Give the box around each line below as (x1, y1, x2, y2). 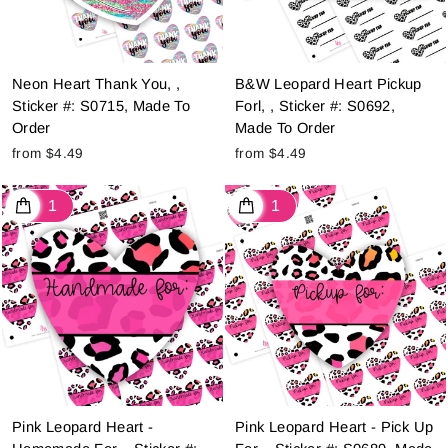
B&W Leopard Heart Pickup (235, 76, 422, 93)
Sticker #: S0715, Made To (12, 98, 191, 115)
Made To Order (235, 120, 336, 137)
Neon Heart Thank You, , (12, 76, 181, 93)
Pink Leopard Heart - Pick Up (235, 419, 434, 436)
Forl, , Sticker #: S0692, (235, 98, 396, 115)
